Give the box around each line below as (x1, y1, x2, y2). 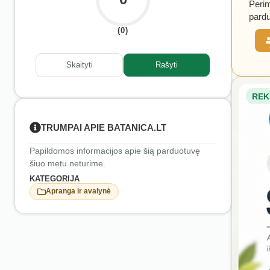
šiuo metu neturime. (30, 158, 105, 168)
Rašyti (155, 60, 178, 70)
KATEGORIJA (30, 174, 80, 183)
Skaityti (66, 60, 93, 70)
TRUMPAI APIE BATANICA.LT (41, 122, 166, 133)
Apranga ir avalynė (46, 187, 111, 196)
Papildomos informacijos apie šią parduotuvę (30, 145, 200, 155)
